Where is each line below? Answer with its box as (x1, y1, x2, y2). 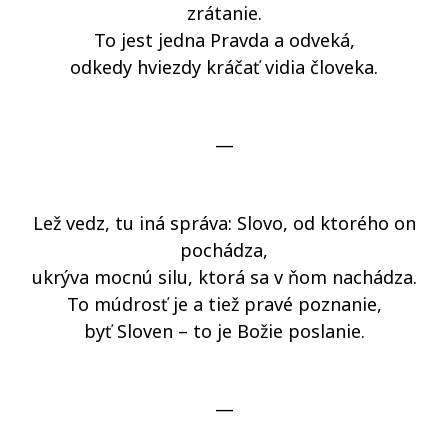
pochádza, (180, 238, 268, 262)
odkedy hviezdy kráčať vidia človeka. (70, 55, 378, 79)
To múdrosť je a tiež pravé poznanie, (66, 292, 382, 316)
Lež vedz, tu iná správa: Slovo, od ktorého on (32, 211, 416, 235)
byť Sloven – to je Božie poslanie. (83, 319, 365, 343)
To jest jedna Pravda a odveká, (93, 28, 355, 52)
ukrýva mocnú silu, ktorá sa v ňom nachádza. (31, 265, 417, 289)
